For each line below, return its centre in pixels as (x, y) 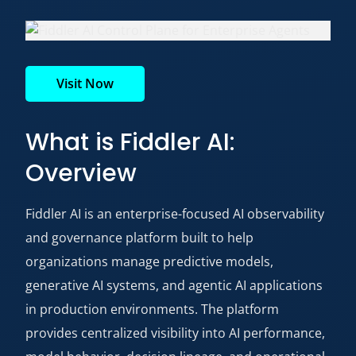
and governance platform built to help (139, 238)
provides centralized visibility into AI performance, (175, 333)
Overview (81, 173)
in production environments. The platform (152, 309)
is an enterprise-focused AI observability (203, 214)
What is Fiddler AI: (130, 142)
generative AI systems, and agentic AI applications (174, 285)
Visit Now (85, 83)
